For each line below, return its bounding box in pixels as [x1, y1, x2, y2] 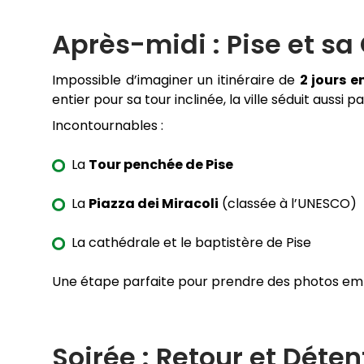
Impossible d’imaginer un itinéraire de [52, 71, 300, 90]
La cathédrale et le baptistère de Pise [71, 233, 311, 253]
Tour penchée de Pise [89, 155, 233, 175]
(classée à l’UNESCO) [219, 194, 357, 214]
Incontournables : [52, 116, 163, 136]
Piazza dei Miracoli [89, 194, 219, 214]
